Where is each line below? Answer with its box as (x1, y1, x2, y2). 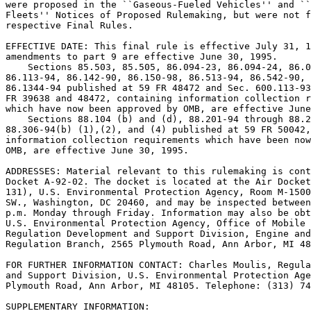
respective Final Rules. (6, 20, 133, 31)
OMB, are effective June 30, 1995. (6, 145, 189, 155)
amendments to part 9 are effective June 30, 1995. (6, 51, 278, 62)
